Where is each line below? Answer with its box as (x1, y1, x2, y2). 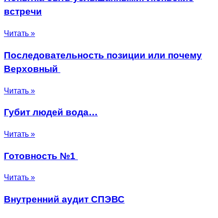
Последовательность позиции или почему (4, 50, 202, 60)
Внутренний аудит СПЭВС (4, 194, 125, 205)
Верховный (4, 63, 60, 74)
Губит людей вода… (4, 107, 98, 118)
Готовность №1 (4, 150, 78, 161)
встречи (4, 6, 42, 17)
